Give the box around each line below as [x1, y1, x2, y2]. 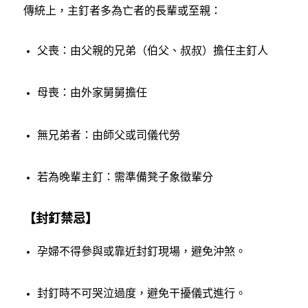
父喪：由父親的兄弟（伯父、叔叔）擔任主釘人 [36, 45, 268, 57]
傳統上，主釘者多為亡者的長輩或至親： [23, 5, 221, 17]
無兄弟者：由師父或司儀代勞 [36, 129, 180, 141]
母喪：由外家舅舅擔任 [36, 87, 147, 99]
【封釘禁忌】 [23, 210, 98, 227]
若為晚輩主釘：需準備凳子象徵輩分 [36, 170, 213, 183]
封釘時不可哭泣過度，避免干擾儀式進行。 [36, 287, 246, 300]
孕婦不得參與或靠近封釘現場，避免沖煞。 [36, 245, 246, 258]
